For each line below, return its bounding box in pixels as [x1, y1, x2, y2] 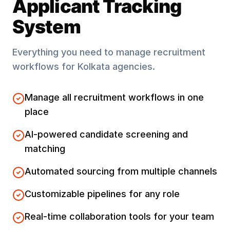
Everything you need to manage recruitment [12, 47, 205, 57]
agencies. [110, 61, 155, 72]
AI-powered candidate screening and [25, 129, 188, 140]
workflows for [12, 61, 78, 72]
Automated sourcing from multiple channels [25, 166, 217, 177]
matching [25, 143, 65, 154]
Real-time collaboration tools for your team [25, 211, 214, 222]
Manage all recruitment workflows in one [25, 92, 204, 103]
